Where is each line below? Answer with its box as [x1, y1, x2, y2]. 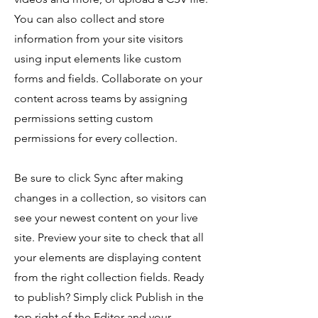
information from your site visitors [14, 32, 183, 45]
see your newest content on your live [14, 211, 198, 224]
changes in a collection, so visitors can [14, 191, 207, 204]
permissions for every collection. [14, 131, 177, 145]
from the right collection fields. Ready [14, 270, 204, 284]
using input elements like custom [14, 52, 182, 65]
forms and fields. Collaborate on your [14, 72, 202, 85]
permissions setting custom [14, 111, 153, 125]
